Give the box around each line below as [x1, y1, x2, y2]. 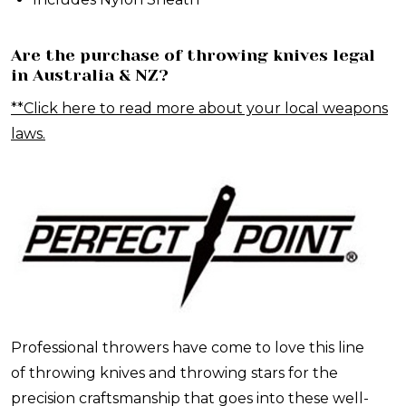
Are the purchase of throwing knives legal [11, 46, 375, 65]
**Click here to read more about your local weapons [11, 100, 388, 118]
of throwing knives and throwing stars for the [11, 364, 338, 382]
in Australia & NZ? [11, 66, 169, 85]
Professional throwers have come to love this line [11, 339, 364, 357]
